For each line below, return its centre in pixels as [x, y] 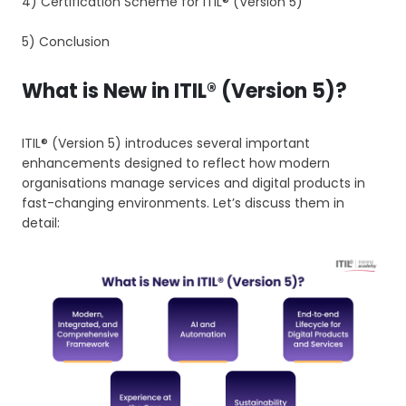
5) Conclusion [66, 42]
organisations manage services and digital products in [193, 184]
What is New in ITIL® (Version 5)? [184, 92]
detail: [41, 223]
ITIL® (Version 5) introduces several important [166, 144]
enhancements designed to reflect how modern [176, 164]
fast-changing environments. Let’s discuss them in [183, 203]
